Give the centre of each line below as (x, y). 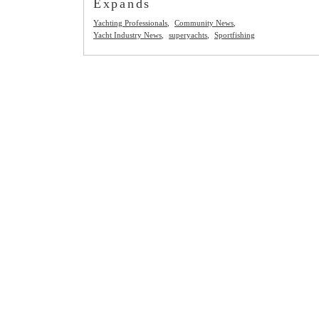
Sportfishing (235, 35)
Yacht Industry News (127, 35)
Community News (204, 23)
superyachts (188, 35)
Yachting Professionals (130, 23)
